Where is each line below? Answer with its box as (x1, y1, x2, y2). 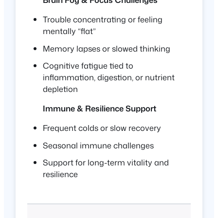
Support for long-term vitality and (43, 156, 169, 168)
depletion (43, 83, 78, 94)
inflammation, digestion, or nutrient (43, 71, 175, 83)
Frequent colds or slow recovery (43, 122, 161, 134)
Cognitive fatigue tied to (43, 59, 133, 71)
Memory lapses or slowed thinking (43, 42, 170, 54)
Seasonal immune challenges (43, 139, 154, 151)
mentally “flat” (43, 25, 96, 37)
